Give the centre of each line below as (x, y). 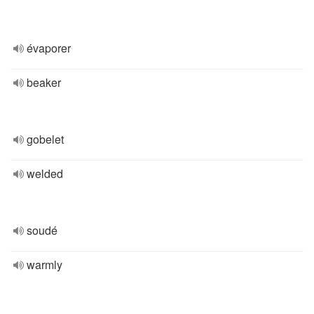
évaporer (49, 48)
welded (45, 173)
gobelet (45, 139)
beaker (44, 82)
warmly (45, 265)
